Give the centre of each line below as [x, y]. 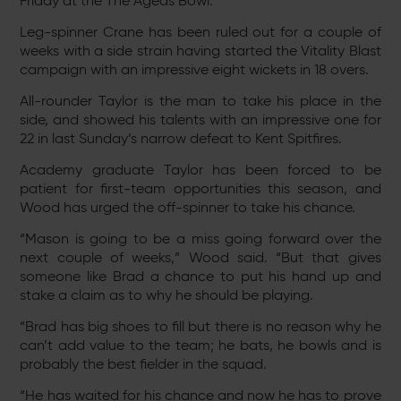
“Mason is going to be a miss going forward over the [200, 239]
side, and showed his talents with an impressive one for [200, 119]
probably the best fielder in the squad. [144, 364]
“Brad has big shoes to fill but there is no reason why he [200, 326]
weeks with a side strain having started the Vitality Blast [200, 51]
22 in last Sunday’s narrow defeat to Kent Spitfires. [181, 138]
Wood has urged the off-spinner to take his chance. [188, 207]
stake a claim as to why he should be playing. [167, 295]
